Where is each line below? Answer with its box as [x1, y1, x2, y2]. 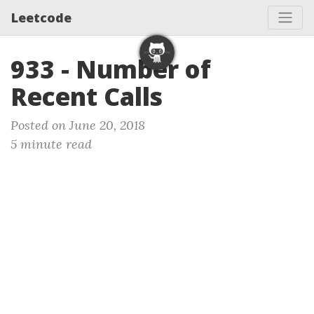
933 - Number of [11, 53, 211, 86]
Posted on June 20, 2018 [11, 117, 145, 133]
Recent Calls [11, 80, 163, 113]
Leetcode [11, 8, 71, 26]
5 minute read [11, 136, 92, 152]
